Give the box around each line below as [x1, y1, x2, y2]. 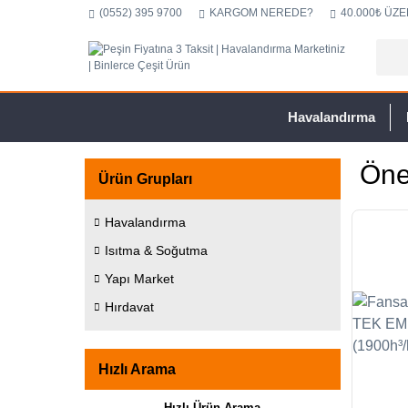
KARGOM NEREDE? [209, 6, 313, 19]
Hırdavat [105, 300, 154, 314]
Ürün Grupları [98, 171, 192, 187]
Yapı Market [105, 271, 174, 286]
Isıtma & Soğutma [105, 243, 208, 258]
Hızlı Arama [98, 362, 176, 377]
